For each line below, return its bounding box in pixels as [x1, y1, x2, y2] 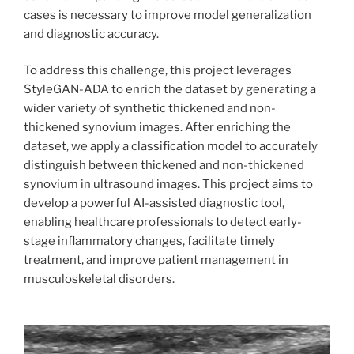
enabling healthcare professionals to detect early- [24, 215, 302, 230]
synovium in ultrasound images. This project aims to [24, 177, 313, 192]
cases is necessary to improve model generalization [24, 7, 311, 22]
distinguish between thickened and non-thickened [24, 158, 304, 173]
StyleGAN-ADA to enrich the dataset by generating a [24, 82, 316, 97]
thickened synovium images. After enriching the [24, 120, 291, 135]
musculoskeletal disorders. [24, 272, 175, 287]
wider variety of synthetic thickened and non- [24, 101, 276, 116]
